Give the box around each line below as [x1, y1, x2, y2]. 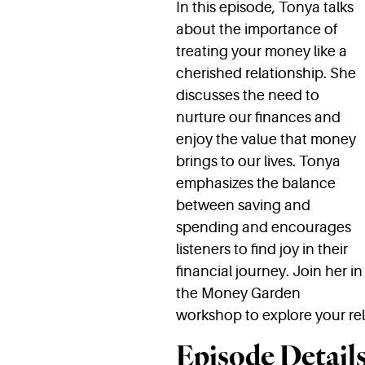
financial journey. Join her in [175, 263, 363, 280]
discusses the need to [175, 87, 319, 104]
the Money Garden [175, 285, 301, 302]
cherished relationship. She [175, 65, 356, 82]
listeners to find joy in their [175, 241, 348, 258]
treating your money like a [175, 43, 347, 60]
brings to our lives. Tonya [175, 153, 341, 170]
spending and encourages [175, 219, 351, 236]
